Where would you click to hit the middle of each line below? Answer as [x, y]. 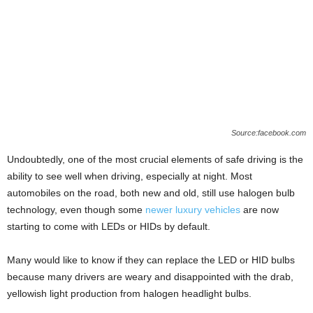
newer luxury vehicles [193, 209]
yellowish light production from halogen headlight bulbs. [129, 293]
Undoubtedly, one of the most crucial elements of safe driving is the [155, 159]
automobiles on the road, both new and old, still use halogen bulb [151, 192]
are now [260, 209]
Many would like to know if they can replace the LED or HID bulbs [151, 260]
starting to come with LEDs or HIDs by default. [109, 226]
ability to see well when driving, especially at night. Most [130, 176]
